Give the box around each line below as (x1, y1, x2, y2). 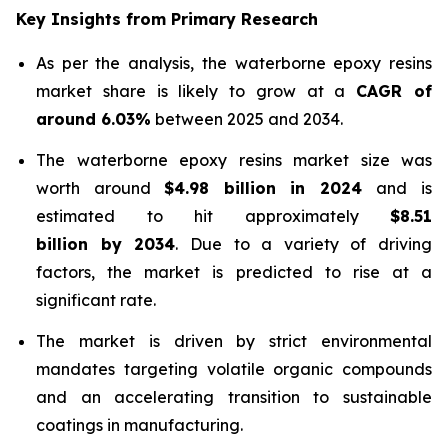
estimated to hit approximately (36, 205, 390, 226)
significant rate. (36, 289, 156, 310)
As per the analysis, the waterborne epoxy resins (36, 52, 432, 73)
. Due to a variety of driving (175, 233, 432, 254)
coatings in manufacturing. (36, 415, 243, 436)
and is (376, 177, 433, 198)
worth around (36, 177, 165, 198)
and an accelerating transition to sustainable (36, 387, 432, 408)
